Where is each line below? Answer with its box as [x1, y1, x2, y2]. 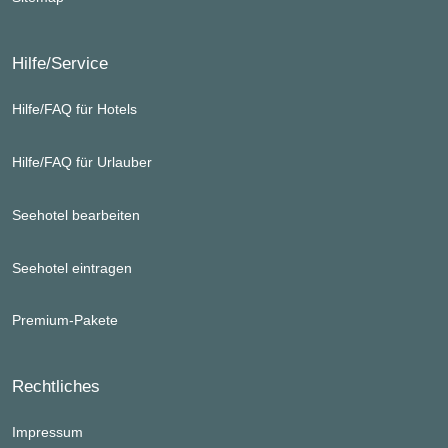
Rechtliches [12, 376, 100, 397]
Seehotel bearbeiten [12, 207, 140, 224]
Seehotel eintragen [12, 259, 132, 276]
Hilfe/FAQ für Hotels [12, 101, 137, 118]
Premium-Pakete [12, 312, 118, 329]
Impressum [12, 424, 83, 441]
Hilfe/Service [12, 53, 108, 74]
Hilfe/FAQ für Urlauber [12, 154, 152, 171]
